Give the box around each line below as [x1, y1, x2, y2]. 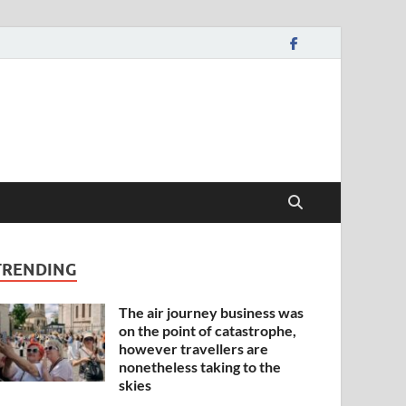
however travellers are [119, 340, 269, 357]
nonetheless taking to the [119, 358, 282, 375]
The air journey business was [119, 304, 304, 321]
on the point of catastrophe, [119, 322, 297, 339]
